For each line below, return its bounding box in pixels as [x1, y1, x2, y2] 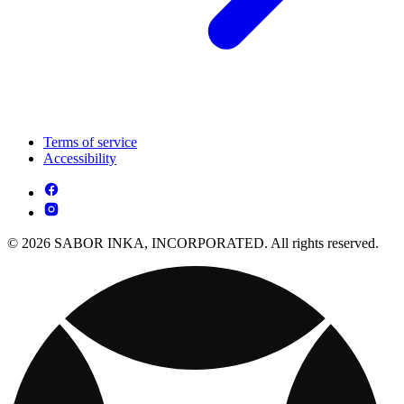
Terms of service [43, 134, 137, 151]
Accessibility [43, 151, 116, 167]
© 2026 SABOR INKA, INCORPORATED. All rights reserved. [7, 235, 379, 252]
